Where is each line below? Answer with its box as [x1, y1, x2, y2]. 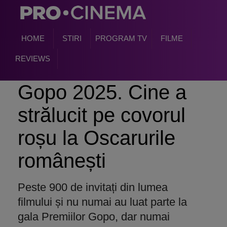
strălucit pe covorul [18, 104, 185, 126]
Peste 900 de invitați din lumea [18, 181, 168, 194]
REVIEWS [15, 54, 50, 63]
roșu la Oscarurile [18, 127, 175, 149]
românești [18, 149, 106, 172]
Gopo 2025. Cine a [18, 81, 186, 103]
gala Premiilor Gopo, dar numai [18, 210, 170, 223]
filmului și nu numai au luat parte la [18, 196, 187, 208]
